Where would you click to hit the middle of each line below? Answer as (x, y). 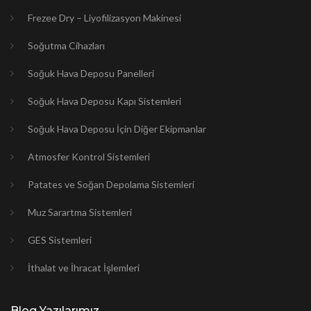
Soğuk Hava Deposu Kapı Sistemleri (104, 101)
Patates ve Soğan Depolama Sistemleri (111, 185)
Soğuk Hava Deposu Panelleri (91, 74)
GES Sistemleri (60, 240)
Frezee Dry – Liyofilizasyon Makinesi (104, 18)
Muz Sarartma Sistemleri (80, 212)
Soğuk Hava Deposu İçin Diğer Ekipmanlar (117, 129)
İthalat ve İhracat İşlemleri (84, 268)
